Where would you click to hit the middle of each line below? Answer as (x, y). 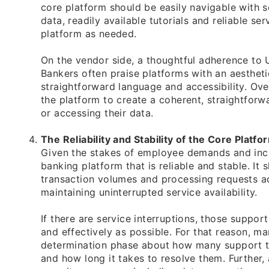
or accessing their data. (97, 113)
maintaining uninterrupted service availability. (149, 192)
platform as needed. (89, 34)
